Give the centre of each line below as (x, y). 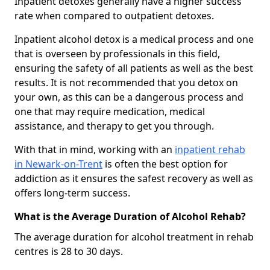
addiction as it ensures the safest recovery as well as (134, 178)
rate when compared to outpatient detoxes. (114, 15)
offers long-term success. (72, 193)
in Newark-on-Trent (58, 164)
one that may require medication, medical (110, 111)
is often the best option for (165, 164)
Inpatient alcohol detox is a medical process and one (134, 39)
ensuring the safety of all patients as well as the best (134, 68)
